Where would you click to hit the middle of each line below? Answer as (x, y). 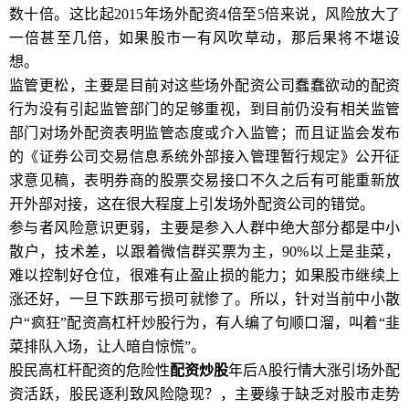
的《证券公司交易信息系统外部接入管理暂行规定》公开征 (204, 157)
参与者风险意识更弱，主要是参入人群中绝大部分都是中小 (204, 228)
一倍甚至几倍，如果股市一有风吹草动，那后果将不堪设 (204, 38)
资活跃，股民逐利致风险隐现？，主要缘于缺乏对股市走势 (204, 394)
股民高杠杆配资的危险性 (89, 370)
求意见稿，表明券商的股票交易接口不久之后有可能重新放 (204, 180)
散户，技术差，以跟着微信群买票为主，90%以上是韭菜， (204, 252)
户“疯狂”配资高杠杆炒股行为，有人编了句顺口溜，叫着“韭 (204, 323)
